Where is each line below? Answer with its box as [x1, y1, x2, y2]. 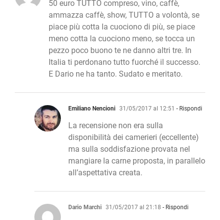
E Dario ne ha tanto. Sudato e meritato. [49, 69, 183, 79]
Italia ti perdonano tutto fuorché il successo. [49, 57, 200, 67]
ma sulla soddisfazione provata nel [68, 144, 190, 154]
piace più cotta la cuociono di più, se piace [49, 22, 195, 32]
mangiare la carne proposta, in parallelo [68, 156, 205, 166]
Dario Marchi [68, 204, 102, 211]
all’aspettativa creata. [68, 168, 142, 178]
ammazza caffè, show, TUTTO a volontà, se [49, 10, 199, 20]
